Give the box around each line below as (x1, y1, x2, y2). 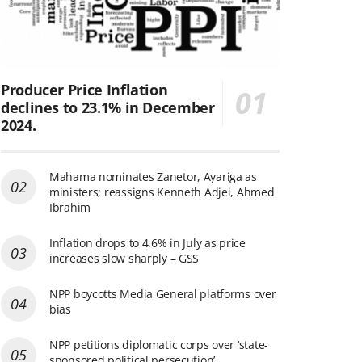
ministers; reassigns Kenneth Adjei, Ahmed (49, 183, 275, 200)
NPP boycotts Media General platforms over (49, 285, 276, 301)
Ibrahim (49, 199, 91, 215)
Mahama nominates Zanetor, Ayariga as (49, 168, 257, 184)
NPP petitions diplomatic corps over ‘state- (49, 336, 268, 352)
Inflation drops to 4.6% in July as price (49, 234, 246, 250)
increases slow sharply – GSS (49, 250, 200, 266)
